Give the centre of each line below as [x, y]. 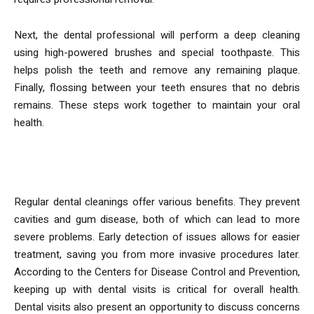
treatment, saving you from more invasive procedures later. [157, 254]
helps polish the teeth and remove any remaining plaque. [157, 70]
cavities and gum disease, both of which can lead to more [157, 219]
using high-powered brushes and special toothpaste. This [157, 52]
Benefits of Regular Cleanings [137, 166]
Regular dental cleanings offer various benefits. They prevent [157, 202]
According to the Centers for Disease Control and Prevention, [157, 272]
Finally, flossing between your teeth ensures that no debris [157, 87]
